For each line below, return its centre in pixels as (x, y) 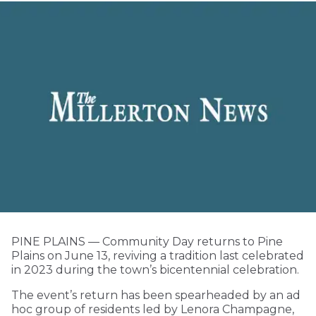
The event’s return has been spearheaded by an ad (156, 296)
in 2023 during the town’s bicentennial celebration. (155, 270)
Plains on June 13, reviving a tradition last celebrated (158, 256)
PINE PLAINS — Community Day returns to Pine (147, 242)
